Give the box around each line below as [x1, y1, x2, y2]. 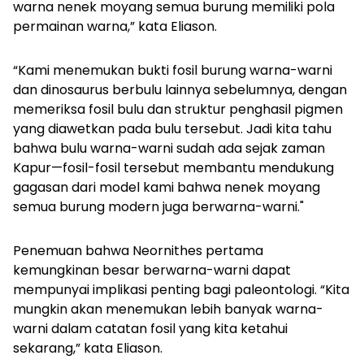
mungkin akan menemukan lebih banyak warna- [13, 300, 323, 319]
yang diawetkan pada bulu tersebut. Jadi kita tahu [13, 119, 331, 139]
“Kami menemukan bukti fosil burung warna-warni [13, 61, 332, 80]
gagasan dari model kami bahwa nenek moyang [13, 178, 320, 197]
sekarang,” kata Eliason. [13, 339, 162, 358]
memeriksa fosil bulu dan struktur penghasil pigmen [13, 100, 343, 119]
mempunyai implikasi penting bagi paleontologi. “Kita [13, 280, 349, 300]
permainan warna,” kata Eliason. [13, 17, 217, 37]
